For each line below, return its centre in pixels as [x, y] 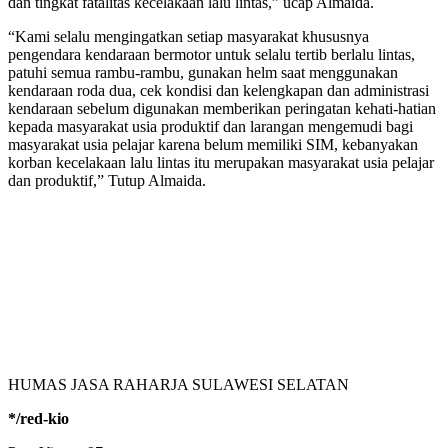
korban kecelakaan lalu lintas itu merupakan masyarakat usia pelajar [221, 163]
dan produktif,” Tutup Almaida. [107, 181]
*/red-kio [38, 419]
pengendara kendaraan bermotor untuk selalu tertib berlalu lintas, [211, 55]
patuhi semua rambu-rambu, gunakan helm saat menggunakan [203, 73]
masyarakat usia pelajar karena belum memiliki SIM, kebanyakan [213, 145]
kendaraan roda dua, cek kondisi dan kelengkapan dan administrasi [218, 91]
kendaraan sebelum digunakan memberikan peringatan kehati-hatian [222, 109]
